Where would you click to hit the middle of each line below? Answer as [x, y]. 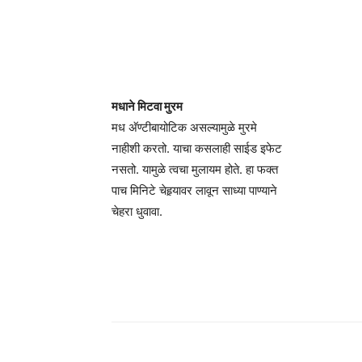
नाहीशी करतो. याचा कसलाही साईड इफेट [197, 148]
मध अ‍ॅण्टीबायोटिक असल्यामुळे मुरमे [184, 127]
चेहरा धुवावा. [137, 211]
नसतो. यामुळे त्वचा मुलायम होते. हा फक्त [195, 169]
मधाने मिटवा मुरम [147, 106]
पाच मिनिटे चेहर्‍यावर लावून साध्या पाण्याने [194, 190]
